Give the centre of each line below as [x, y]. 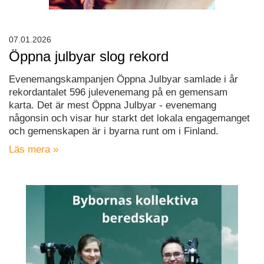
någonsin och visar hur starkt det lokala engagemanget [129, 118]
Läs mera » [34, 150]
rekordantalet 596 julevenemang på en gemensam [118, 93]
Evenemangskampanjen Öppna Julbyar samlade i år [123, 80]
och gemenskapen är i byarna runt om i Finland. [114, 131]
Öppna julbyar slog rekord [89, 57]
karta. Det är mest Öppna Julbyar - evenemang [113, 105]
